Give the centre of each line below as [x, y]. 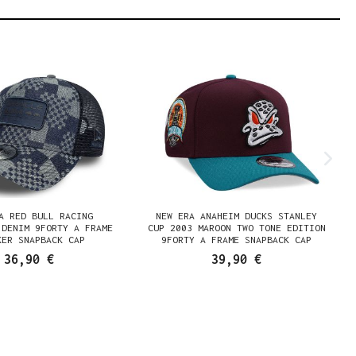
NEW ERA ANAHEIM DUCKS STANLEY [237, 216]
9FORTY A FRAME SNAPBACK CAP [237, 240]
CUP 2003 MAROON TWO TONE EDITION [236, 228]
